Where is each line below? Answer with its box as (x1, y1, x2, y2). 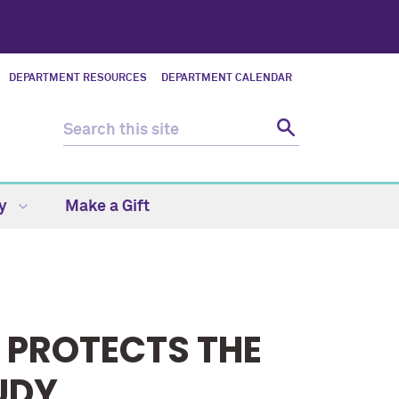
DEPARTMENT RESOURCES (9, 73, 147, 84)
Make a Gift (65, 199, 150, 215)
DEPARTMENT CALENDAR (161, 73, 292, 84)
